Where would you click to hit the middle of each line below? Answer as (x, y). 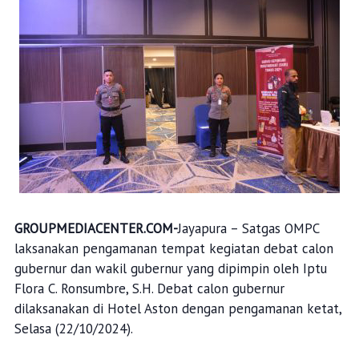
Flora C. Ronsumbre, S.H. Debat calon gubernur (149, 288)
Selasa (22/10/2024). (73, 329)
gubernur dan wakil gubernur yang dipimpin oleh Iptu (170, 268)
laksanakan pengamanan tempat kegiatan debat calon (173, 248)
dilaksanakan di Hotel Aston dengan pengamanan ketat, (177, 309)
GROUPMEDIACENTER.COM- (96, 228)
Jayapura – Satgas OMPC (248, 228)
